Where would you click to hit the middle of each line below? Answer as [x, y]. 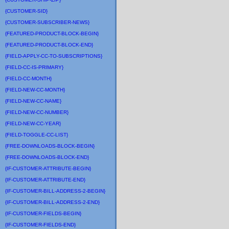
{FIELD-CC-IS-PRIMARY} [34, 67]
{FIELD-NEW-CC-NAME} [33, 101]
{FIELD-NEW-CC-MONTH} [35, 90]
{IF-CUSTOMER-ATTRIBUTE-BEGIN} [48, 168]
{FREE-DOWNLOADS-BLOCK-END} [47, 157]
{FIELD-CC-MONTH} [28, 78]
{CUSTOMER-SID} [26, 11]
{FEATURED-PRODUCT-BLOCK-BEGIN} [52, 33]
